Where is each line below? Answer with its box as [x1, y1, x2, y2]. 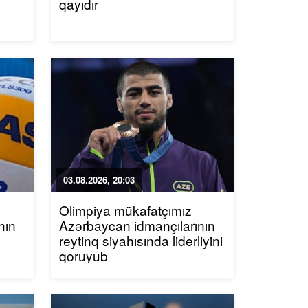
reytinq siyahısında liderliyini [58, 231, 223, 250]
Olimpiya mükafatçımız [58, 201, 192, 219]
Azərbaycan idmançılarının [58, 216, 215, 234]
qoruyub [58, 246, 108, 265]
